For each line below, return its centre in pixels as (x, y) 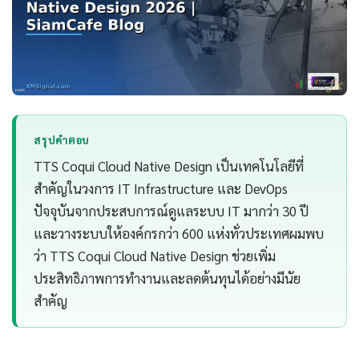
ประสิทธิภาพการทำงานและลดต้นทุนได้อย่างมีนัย (167, 278)
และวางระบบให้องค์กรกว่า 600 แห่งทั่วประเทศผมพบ (179, 234)
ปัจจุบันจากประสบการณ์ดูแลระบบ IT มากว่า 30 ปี (171, 211)
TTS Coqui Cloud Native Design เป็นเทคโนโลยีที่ (169, 166)
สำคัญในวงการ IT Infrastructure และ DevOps (161, 189)
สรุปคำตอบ (62, 140)
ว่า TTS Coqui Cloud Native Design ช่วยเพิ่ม (155, 256)
